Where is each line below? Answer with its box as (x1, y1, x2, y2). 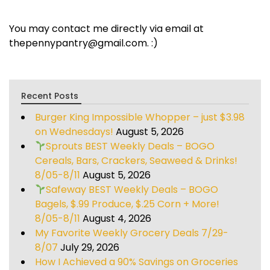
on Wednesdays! (35, 124, 113, 139)
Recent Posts (21, 89, 78, 102)
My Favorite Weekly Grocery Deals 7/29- (35, 225, 228, 240)
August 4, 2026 (83, 211, 151, 225)
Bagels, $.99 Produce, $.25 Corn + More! (35, 196, 219, 211)
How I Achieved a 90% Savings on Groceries (35, 254, 238, 269)
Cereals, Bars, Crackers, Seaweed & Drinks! (35, 153, 237, 168)
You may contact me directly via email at (9, 21, 204, 36)
